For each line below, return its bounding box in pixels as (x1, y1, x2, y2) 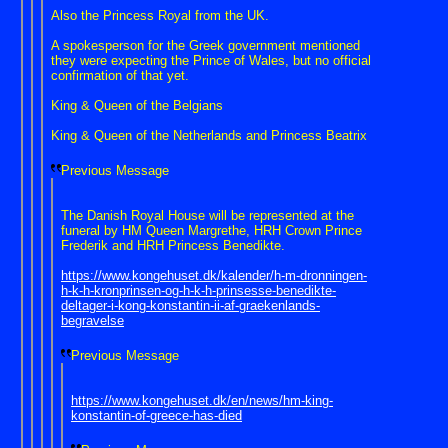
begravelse (61, 313, 124, 329)
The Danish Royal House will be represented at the (61, 208, 354, 224)
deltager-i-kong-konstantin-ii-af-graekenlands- (61, 298, 320, 314)
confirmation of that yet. (51, 68, 189, 84)
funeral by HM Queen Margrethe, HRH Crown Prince (61, 223, 362, 239)
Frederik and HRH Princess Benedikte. (61, 238, 285, 254)
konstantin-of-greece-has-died (71, 408, 242, 424)
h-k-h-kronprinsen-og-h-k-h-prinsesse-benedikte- (61, 283, 336, 299)
